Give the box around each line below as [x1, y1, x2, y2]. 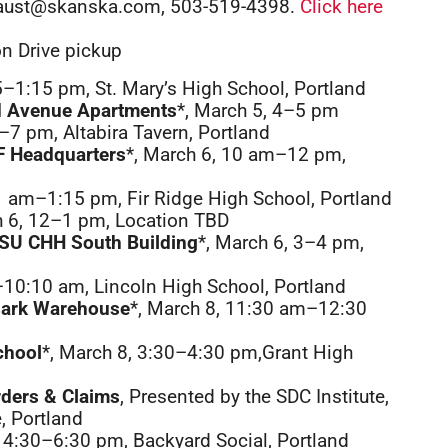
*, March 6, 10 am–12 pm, [126, 143, 346, 166]
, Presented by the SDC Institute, [120, 385, 389, 408]
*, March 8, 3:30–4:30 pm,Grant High [42, 341, 353, 364]
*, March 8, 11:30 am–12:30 [130, 297, 367, 320]
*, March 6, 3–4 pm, [198, 231, 364, 254]
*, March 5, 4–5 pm [177, 99, 339, 122]
